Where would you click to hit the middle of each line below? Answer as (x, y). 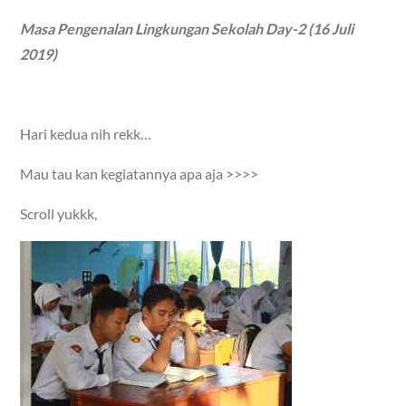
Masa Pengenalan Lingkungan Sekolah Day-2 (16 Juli (187, 28)
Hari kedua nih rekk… (86, 133)
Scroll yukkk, (59, 213)
